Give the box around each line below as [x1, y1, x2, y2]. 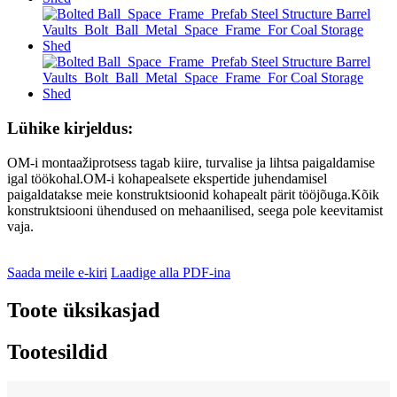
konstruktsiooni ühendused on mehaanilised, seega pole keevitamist [7, 202, 383, 218]
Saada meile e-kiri [7, 264, 107, 280]
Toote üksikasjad [7, 298, 160, 322]
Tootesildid [7, 339, 107, 363]
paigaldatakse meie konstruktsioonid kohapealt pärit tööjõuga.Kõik [7, 186, 379, 202]
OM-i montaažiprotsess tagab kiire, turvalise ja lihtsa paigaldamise [7, 154, 375, 170]
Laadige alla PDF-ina [111, 264, 230, 280]
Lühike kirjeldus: [7, 119, 133, 137]
